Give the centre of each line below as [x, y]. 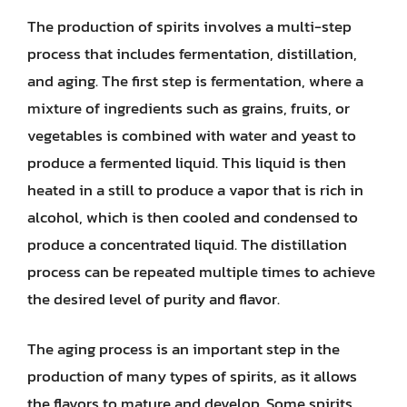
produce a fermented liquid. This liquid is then [187, 162]
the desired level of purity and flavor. [154, 298]
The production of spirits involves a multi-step [189, 26]
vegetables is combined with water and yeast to [192, 135]
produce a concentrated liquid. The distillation [187, 244]
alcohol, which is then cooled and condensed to [193, 217]
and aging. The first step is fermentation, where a [195, 80]
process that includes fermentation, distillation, [192, 53]
